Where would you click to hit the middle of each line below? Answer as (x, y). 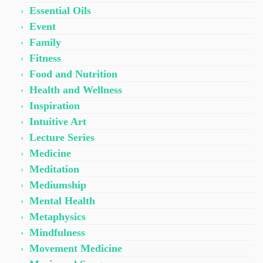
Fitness (45, 58)
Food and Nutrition (73, 74)
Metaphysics (58, 216)
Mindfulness (57, 232)
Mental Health (62, 200)
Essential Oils (60, 10)
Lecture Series (62, 137)
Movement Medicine (76, 248)
